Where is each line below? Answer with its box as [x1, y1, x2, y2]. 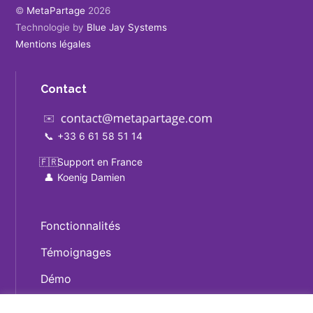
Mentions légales [15, 38, 92, 50]
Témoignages [41, 245, 112, 259]
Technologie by [15, 21, 87, 33]
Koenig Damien [57, 170, 126, 183]
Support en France [57, 155, 143, 168]
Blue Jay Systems [87, 21, 168, 33]
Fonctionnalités [41, 219, 121, 233]
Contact [41, 82, 87, 96]
